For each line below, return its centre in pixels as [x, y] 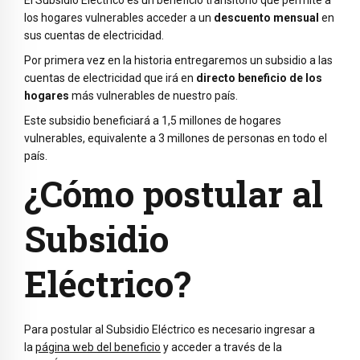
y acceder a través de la [221, 347]
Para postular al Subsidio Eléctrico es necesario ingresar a [170, 329]
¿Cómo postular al [174, 194]
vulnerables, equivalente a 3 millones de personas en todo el [176, 138]
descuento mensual [266, 18]
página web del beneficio [98, 347]
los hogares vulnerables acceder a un [119, 18]
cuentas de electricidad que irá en [110, 78]
